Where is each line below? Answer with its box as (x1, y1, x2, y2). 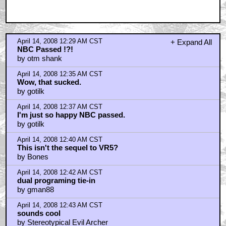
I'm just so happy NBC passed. (17, 110, 125, 119)
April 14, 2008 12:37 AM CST (17, 103, 102, 110)
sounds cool (17, 209, 61, 217)
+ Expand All (170, 38, 212, 46)
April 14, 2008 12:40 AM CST (17, 136, 102, 143)
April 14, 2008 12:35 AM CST (17, 71, 102, 78)
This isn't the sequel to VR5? (17, 143, 118, 152)
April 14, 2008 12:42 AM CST (17, 169, 102, 176)
